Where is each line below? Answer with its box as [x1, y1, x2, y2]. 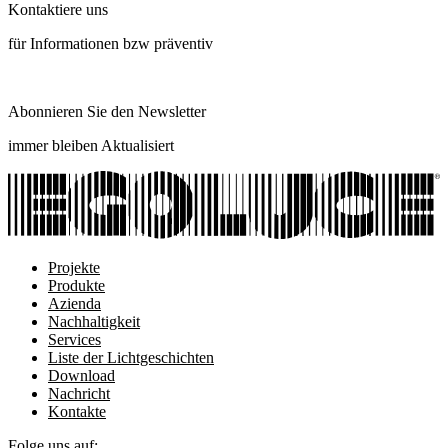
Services [48, 331, 101, 349]
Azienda [48, 295, 101, 313]
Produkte [48, 277, 105, 295]
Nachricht [48, 385, 110, 403]
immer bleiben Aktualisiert [8, 136, 174, 154]
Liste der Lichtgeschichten [48, 349, 214, 367]
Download [48, 367, 115, 385]
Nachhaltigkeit [48, 313, 140, 331]
